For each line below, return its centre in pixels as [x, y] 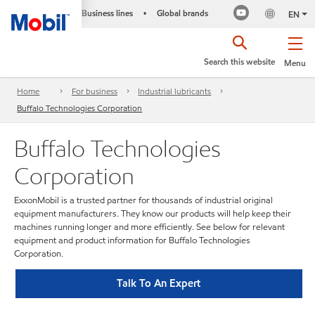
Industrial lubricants [175, 91]
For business [94, 91]
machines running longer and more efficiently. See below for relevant [149, 227]
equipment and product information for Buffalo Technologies [132, 240]
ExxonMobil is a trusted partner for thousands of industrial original [143, 200]
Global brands [182, 13]
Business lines [107, 13]
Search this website [239, 62]
